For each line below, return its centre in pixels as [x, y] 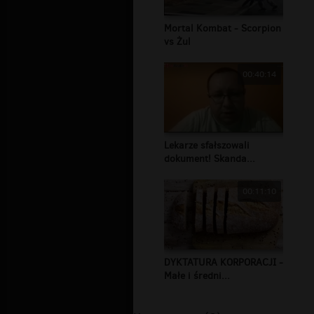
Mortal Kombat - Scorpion [223, 29]
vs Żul [177, 42]
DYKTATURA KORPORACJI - [224, 263]
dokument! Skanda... [210, 159]
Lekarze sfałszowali [207, 146]
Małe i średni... [197, 276]
